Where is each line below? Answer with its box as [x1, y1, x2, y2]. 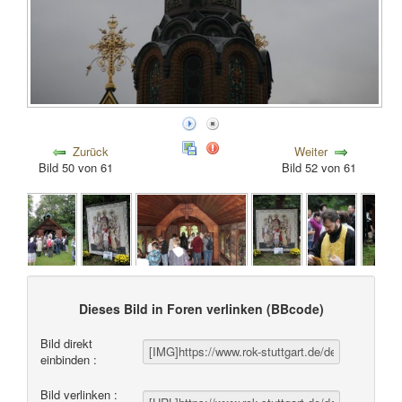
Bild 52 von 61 [282, 159, 364, 177]
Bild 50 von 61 [38, 159, 120, 177]
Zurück [73, 143, 109, 161]
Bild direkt [39, 334, 92, 352]
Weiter [294, 143, 328, 161]
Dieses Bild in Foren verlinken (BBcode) [78, 299, 324, 318]
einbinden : [39, 350, 97, 368]
